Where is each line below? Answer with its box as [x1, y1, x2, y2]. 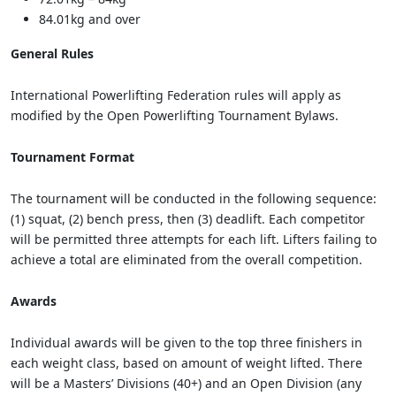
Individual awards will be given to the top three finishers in [11, 333, 362, 351]
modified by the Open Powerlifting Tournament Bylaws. [11, 106, 339, 124]
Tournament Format [11, 148, 134, 165]
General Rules [11, 44, 94, 62]
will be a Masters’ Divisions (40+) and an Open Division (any [11, 374, 362, 392]
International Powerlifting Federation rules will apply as [11, 86, 341, 103]
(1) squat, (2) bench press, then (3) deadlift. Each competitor [11, 209, 365, 227]
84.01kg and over [39, 10, 141, 27]
